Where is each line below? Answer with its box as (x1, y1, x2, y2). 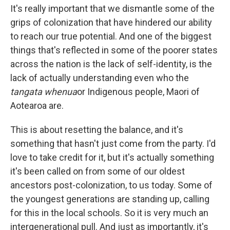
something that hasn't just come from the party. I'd (10, 138, 216, 149)
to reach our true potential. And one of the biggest (10, 31, 212, 42)
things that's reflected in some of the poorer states (10, 45, 218, 55)
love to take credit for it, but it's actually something (10, 152, 214, 163)
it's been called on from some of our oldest (10, 166, 185, 177)
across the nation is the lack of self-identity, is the (10, 59, 212, 69)
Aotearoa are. (10, 100, 64, 111)
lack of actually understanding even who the (10, 72, 189, 83)
